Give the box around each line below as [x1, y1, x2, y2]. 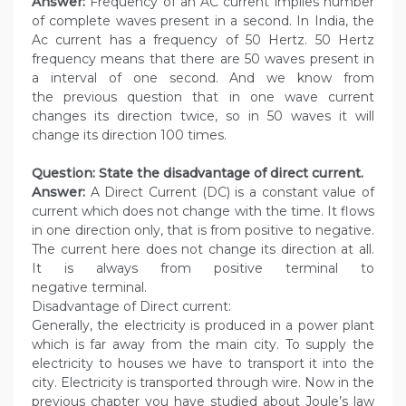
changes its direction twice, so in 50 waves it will [32, 108, 374, 125]
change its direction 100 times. [32, 127, 227, 144]
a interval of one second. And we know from [32, 70, 374, 87]
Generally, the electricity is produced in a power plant [32, 317, 374, 334]
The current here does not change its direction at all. [32, 241, 374, 258]
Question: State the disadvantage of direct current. [32, 165, 363, 182]
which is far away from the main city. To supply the [32, 336, 374, 353]
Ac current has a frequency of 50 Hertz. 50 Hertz [32, 32, 374, 49]
